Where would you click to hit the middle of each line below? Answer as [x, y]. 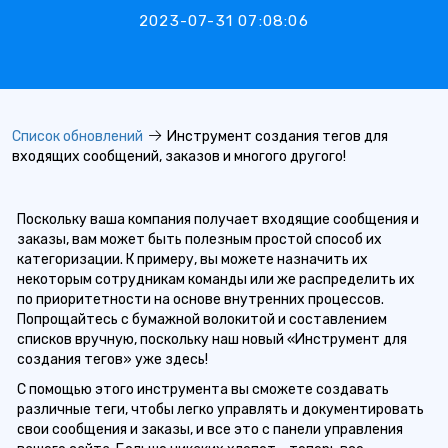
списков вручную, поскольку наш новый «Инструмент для [212, 339]
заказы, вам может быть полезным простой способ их [199, 239]
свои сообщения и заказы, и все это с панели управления [210, 429]
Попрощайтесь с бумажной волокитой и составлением [202, 319]
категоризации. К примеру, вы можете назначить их [192, 259]
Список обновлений [77, 136]
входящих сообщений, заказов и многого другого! [179, 156]
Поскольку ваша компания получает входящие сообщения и [218, 219]
